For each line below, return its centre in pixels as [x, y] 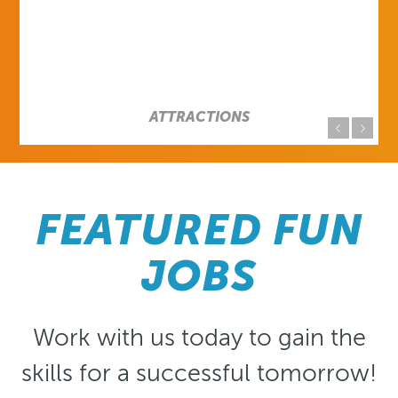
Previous [275, 128]
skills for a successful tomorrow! [199, 373]
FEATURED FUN [199, 229]
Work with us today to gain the [199, 337]
